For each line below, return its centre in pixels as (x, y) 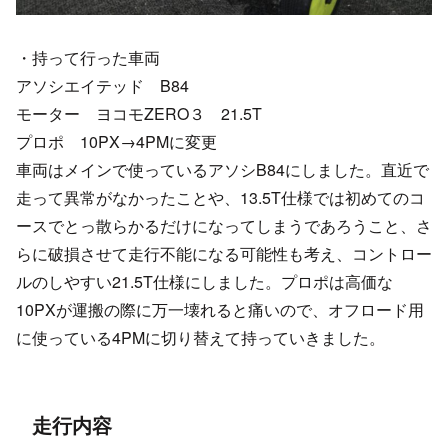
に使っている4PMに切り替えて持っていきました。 (200, 338)
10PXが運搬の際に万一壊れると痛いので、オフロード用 (220, 310)
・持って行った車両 (88, 58)
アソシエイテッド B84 (102, 86)
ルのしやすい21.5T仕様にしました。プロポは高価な (204, 282)
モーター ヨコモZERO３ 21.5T (139, 114)
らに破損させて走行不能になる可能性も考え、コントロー (224, 254)
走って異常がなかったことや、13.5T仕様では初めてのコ (220, 198)
